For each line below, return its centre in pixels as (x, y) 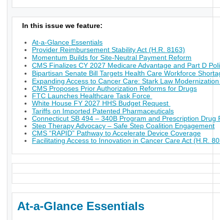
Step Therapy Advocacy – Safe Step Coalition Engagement (123, 126)
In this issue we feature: (57, 26)
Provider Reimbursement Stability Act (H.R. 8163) (109, 50)
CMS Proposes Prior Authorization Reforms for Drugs (114, 89)
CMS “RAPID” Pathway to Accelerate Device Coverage (116, 133)
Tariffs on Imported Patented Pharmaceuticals (103, 111)
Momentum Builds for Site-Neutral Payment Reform (112, 58)
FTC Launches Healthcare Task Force (92, 96)
